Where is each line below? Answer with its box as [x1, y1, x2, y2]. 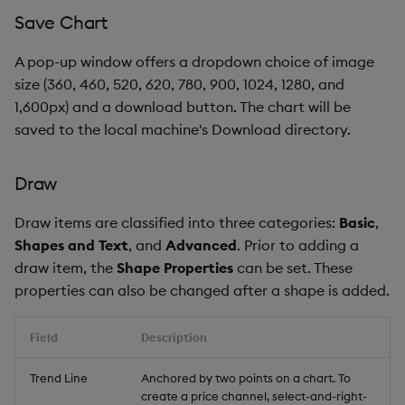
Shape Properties [117, 258, 233, 277]
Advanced [165, 235, 237, 254]
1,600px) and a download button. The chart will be [14, 97, 351, 116]
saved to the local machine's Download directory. [14, 119, 351, 138]
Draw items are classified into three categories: [14, 212, 339, 231]
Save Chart [14, 10, 108, 33]
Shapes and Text [14, 235, 128, 254]
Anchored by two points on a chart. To [141, 370, 351, 385]
